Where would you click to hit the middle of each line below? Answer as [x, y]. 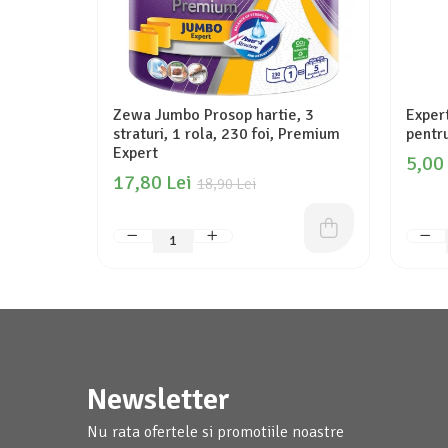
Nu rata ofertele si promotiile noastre [215, 432]
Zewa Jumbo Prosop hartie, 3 [213, 115]
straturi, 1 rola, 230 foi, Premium [226, 134]
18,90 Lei [226, 184]
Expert [135, 153]
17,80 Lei [152, 182]
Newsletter [158, 399]
